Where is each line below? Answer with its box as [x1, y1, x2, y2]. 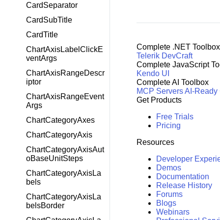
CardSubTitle [26, 16, 72, 24]
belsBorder [26, 201, 64, 210]
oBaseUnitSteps [26, 154, 83, 163]
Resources [136, 137, 174, 146]
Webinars [156, 207, 190, 216]
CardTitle [26, 30, 58, 39]
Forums [156, 190, 183, 198]
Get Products [136, 95, 182, 104]
